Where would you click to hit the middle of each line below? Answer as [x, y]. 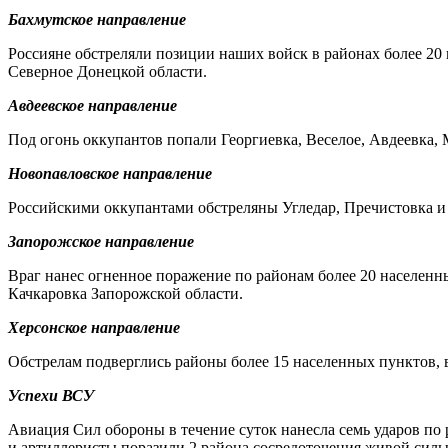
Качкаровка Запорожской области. [125, 293]
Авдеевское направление [92, 105]
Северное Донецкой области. [107, 71]
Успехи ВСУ [51, 395]
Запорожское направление [101, 241]
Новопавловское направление [110, 173]
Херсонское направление [94, 327]
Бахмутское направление [97, 19]
